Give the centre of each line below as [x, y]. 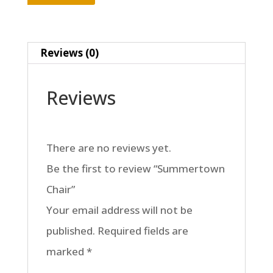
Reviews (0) [69, 52]
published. [70, 230]
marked [66, 251]
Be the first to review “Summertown [135, 168]
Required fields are [143, 230]
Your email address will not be [119, 210]
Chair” [60, 189]
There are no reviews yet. [108, 147]
